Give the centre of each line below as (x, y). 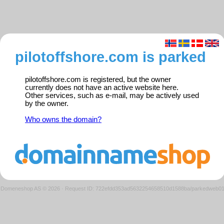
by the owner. (47, 104)
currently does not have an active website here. (102, 88)
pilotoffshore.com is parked (110, 57)
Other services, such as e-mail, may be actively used (112, 96)
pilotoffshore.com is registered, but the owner (98, 80)
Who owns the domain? (63, 120)
